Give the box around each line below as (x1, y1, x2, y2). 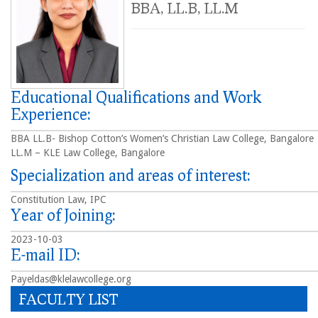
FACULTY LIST (19, 290, 119, 308)
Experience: (11, 104, 91, 124)
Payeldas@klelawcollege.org (11, 273, 131, 285)
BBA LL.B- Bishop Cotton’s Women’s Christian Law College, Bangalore (11, 133, 314, 145)
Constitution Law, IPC (11, 194, 106, 206)
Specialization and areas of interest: (11, 165, 251, 185)
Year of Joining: (11, 205, 116, 225)
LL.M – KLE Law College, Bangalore (11, 147, 165, 159)
